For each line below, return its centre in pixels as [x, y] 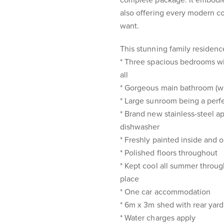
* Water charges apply [158, 218]
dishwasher [140, 127]
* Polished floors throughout [169, 153]
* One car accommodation [165, 192]
